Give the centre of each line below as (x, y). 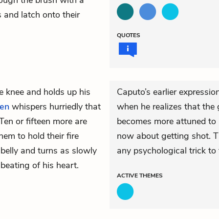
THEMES (151, 175)
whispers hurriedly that (55, 107)
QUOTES (129, 35)
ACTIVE (128, 175)
